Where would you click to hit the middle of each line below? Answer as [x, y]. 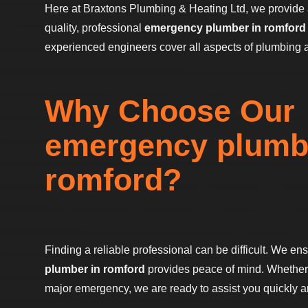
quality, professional [95, 28]
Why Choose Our [170, 111]
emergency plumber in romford [225, 28]
